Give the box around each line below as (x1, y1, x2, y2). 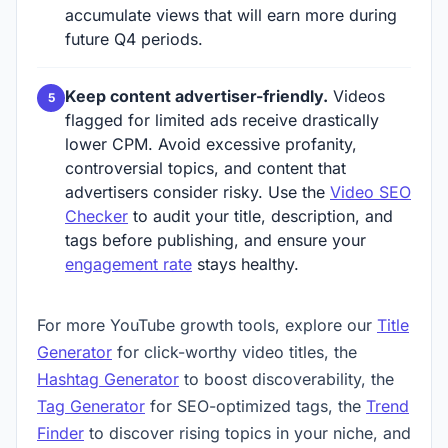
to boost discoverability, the (179, 369, 394, 389)
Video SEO (330, 182, 411, 202)
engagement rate (65, 254, 192, 274)
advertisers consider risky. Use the (65, 182, 330, 202)
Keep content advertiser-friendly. (65, 86, 328, 106)
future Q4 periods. (65, 29, 203, 49)
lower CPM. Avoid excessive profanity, (65, 134, 357, 154)
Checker (65, 206, 128, 226)
